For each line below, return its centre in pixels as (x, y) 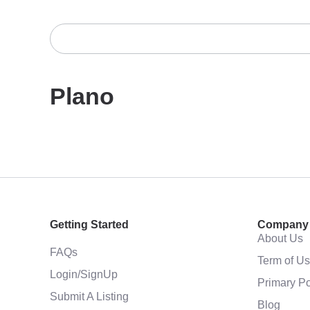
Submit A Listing (89, 296)
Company (283, 225)
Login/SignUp (84, 274)
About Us (280, 238)
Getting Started (89, 225)
